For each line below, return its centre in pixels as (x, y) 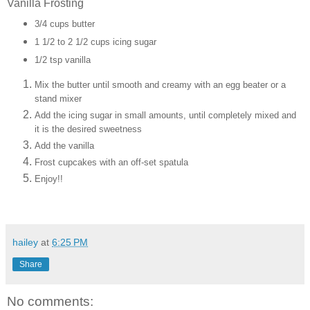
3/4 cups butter (64, 24)
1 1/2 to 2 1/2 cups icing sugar (95, 42)
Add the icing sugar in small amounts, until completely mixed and (165, 116)
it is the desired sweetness (88, 129)
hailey (25, 243)
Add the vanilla (64, 146)
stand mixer (58, 99)
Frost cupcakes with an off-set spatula (111, 163)
